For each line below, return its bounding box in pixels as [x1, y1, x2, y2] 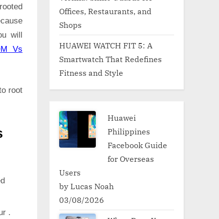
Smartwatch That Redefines [59, 53, 162, 64]
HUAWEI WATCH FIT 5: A [59, 40, 153, 50]
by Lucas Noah [59, 180, 114, 191]
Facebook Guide [108, 139, 168, 150]
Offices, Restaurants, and [59, 5, 152, 16]
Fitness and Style [59, 67, 123, 78]
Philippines [108, 126, 151, 136]
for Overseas [108, 153, 154, 164]
